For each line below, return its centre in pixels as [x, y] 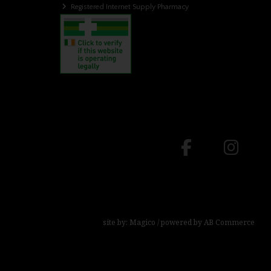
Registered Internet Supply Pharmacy [129, 7]
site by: [116, 222]
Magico [143, 222]
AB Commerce [230, 222]
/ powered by [180, 222]
